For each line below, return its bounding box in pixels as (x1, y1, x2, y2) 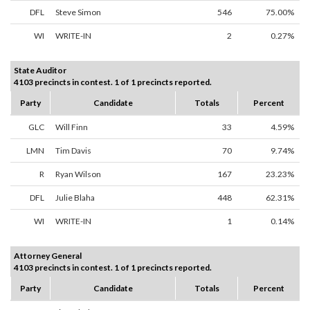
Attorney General (14, 250, 82, 262)
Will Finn (55, 122, 88, 133)
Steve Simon (55, 7, 101, 18)
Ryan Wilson (55, 169, 101, 180)
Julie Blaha (55, 192, 95, 203)
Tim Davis (55, 145, 91, 156)
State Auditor (14, 65, 66, 76)
